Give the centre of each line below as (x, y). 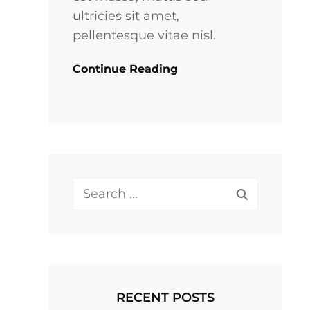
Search (94, 188)
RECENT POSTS (166, 298)
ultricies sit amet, (126, 16)
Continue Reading (126, 69)
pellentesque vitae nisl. (145, 35)
